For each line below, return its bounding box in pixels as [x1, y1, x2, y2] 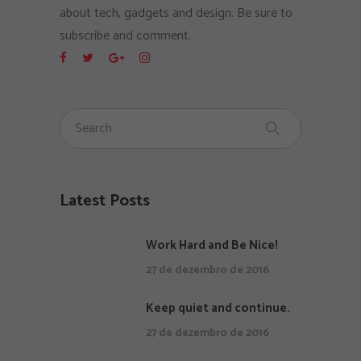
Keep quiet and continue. [146, 298, 290, 319]
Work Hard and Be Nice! [146, 235, 278, 256]
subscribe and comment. [60, 25, 191, 48]
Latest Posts [60, 188, 150, 215]
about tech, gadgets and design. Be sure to [60, 2, 293, 25]
